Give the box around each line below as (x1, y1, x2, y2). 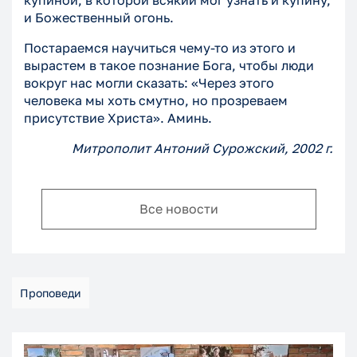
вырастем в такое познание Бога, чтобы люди (24, 57, 314, 74)
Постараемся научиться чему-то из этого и (24, 40, 296, 57)
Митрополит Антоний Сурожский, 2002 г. (72, 140, 333, 157)
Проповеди (20, 286, 81, 300)
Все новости (139, 201, 218, 218)
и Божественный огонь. (24, 10, 174, 26)
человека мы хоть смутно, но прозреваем (24, 92, 288, 109)
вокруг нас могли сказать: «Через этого (24, 75, 274, 92)
